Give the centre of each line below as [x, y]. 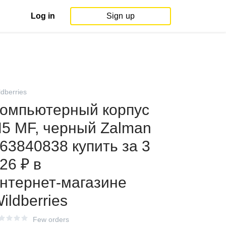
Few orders [51, 219]
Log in [43, 16]
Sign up [121, 16]
